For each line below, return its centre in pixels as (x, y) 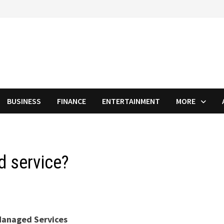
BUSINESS (24, 101)
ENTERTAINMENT (131, 101)
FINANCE (72, 101)
